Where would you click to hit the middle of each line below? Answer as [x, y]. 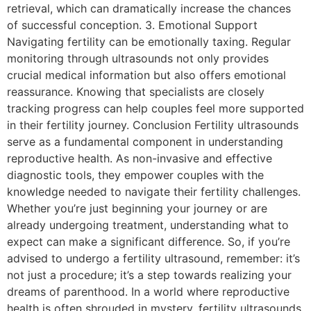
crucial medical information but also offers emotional [146, 75]
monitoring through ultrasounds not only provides [138, 58]
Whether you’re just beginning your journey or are [137, 208]
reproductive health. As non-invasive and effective [140, 158]
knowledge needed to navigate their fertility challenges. [154, 191]
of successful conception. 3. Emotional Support [132, 25]
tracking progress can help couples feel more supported [155, 108]
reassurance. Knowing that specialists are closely [136, 91]
